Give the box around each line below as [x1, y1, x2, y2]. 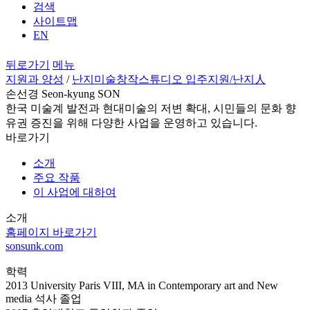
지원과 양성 [6, 73, 64, 85]
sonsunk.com [6, 239, 63, 252]
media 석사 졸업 [6, 292, 82, 304]
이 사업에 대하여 [33, 185, 116, 198]
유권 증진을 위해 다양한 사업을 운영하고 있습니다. [6, 116, 257, 129]
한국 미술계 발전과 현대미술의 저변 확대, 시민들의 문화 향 [6, 102, 296, 114]
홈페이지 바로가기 [6, 226, 97, 238]
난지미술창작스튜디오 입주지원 [72, 73, 230, 85]
